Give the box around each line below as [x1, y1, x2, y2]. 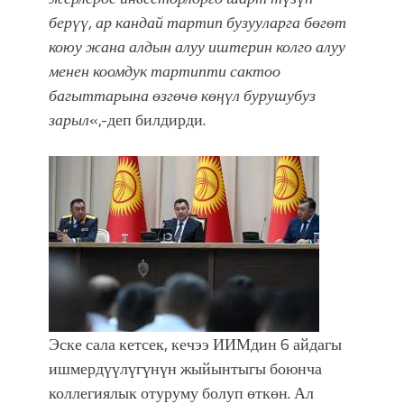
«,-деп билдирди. [89, 106, 206, 132]
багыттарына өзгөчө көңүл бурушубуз [49, 82, 316, 107]
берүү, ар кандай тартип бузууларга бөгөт [49, 9, 346, 34]
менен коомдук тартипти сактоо [49, 58, 280, 83]
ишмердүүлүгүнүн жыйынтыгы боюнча [49, 355, 322, 381]
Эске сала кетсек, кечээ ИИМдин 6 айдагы [49, 331, 342, 356]
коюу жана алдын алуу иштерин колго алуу [49, 33, 345, 59]
